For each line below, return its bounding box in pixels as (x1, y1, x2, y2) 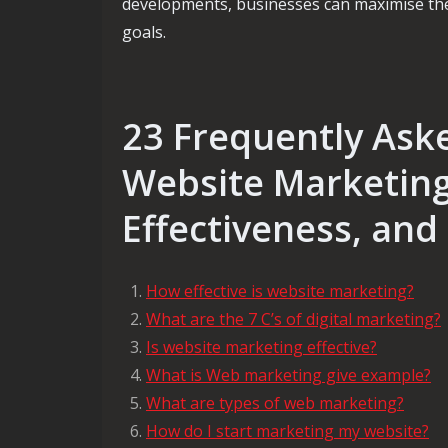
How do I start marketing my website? (146, 420, 429, 442)
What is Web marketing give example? (146, 364, 431, 386)
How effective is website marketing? (146, 280, 414, 302)
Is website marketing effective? (146, 336, 377, 358)
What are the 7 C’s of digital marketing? (146, 308, 441, 330)
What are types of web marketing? (146, 392, 404, 414)
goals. (122, 21, 166, 43)
